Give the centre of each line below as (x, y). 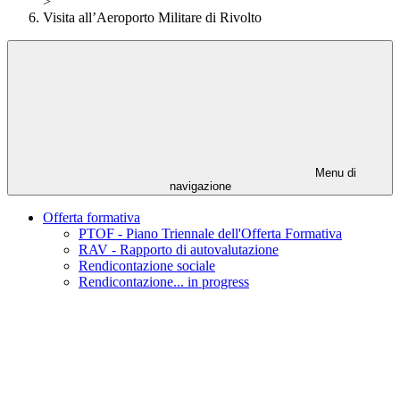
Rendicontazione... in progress (164, 282)
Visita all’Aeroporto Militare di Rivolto (152, 18)
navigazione (200, 187)
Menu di (334, 173)
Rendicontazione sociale (147, 266)
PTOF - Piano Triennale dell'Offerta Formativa (210, 234)
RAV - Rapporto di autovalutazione (179, 250)
